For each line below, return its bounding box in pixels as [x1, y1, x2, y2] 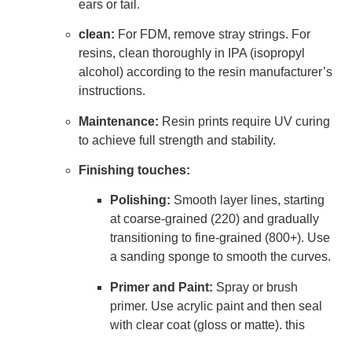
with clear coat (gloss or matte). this [110, 317, 305, 332]
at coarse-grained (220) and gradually [110, 212, 319, 226]
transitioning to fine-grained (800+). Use [110, 231, 330, 245]
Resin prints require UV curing [159, 114, 330, 128]
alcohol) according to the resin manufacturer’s [79, 65, 332, 79]
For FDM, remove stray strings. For [115, 27, 310, 42]
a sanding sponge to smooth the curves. [110, 250, 331, 264]
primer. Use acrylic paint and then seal [110, 299, 322, 313]
